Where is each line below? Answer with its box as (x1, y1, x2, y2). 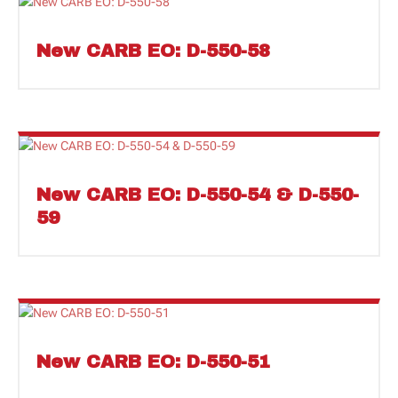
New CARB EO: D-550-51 (36, 351, 270, 371)
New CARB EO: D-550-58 (36, 40, 270, 60)
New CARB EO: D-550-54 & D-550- (36, 184, 359, 204)
